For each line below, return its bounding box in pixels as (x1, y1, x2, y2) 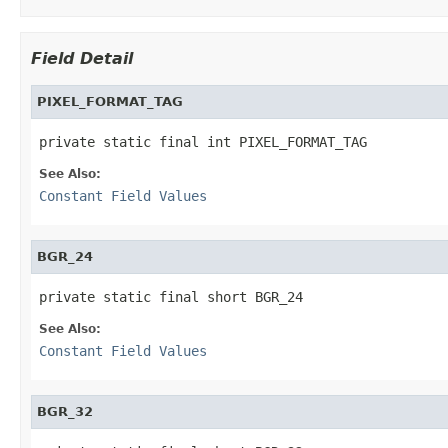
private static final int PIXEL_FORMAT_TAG (39, 133, 367, 150)
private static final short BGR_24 (39, 288, 303, 305)
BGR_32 (37, 403, 93, 419)
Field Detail (31, 48, 133, 68)
